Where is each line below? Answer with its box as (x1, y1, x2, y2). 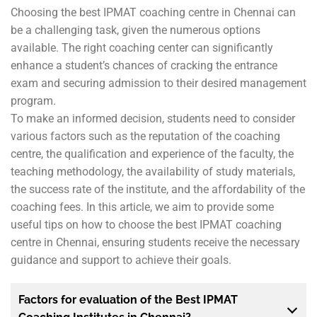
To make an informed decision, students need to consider (11, 111, 295, 125)
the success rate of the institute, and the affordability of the (11, 182, 305, 196)
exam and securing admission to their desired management (11, 76, 306, 90)
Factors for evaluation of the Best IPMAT (18, 293, 238, 307)
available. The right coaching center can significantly (11, 40, 273, 54)
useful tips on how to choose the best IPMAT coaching (11, 217, 282, 231)
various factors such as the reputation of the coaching (11, 129, 280, 143)
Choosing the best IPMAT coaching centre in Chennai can (11, 5, 296, 19)
